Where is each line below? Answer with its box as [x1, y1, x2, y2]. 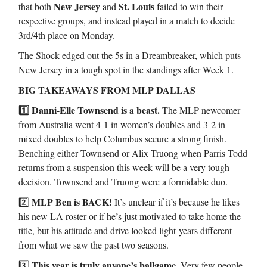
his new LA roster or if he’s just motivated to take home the [18, 210, 241, 223]
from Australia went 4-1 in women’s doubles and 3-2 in [18, 118, 225, 131]
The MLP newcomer [162, 104, 240, 117]
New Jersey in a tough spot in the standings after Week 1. [18, 63, 234, 76]
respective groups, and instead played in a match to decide [18, 14, 235, 27]
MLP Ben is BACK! [32, 195, 112, 209]
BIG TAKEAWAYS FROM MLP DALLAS [18, 83, 195, 97]
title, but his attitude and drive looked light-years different [18, 224, 232, 237]
